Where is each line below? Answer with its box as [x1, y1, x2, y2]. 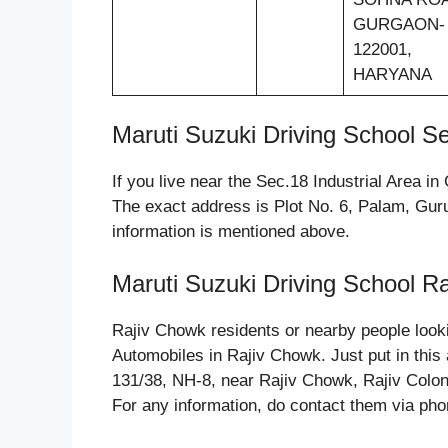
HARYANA [352, 64, 432, 84]
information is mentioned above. [112, 222, 350, 242]
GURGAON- [352, 14, 445, 34]
